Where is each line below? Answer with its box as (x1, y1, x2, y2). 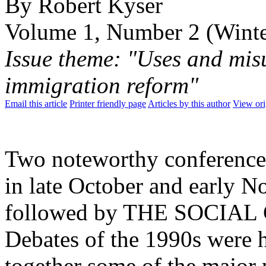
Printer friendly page (69, 98, 146, 109)
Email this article (5, 98, 67, 109)
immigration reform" (5, 72, 198, 98)
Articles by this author (148, 98, 230, 109)
